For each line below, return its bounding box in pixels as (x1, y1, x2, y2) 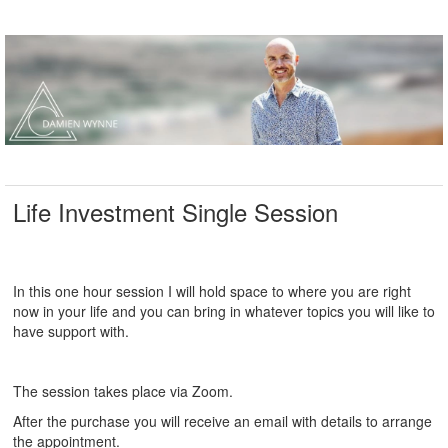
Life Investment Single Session (13, 193, 338, 229)
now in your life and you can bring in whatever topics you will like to (13, 300, 435, 321)
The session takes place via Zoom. (13, 380, 237, 401)
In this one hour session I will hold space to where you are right (13, 280, 411, 301)
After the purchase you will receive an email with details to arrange (13, 410, 432, 431)
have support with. (13, 320, 133, 341)
